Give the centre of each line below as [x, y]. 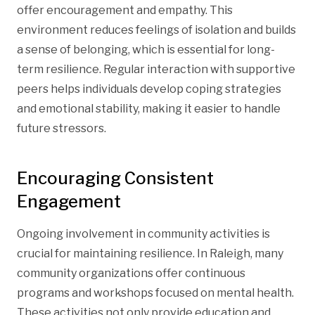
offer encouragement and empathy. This [125, 10]
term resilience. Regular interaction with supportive [156, 69]
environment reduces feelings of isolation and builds [156, 30]
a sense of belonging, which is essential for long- [146, 49]
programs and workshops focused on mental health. [155, 292]
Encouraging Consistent [115, 178]
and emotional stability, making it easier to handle [149, 108]
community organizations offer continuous [131, 273]
